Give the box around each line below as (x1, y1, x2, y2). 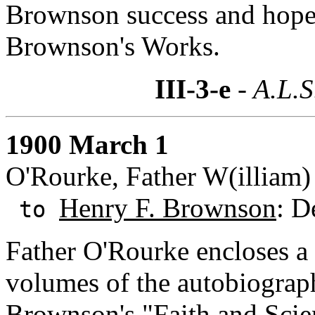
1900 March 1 (6, 129, 169, 160)
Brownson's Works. (6, 30, 220, 61)
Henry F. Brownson (59, 192, 276, 223)
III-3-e (154, 73, 231, 104)
